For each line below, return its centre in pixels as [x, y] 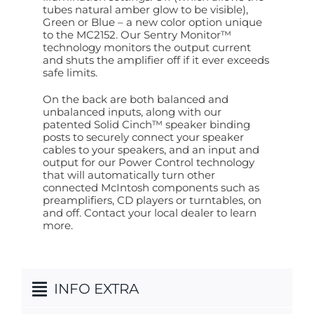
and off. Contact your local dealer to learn [149, 213]
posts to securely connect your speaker [143, 137]
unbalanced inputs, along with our [132, 112]
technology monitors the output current [146, 47]
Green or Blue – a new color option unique [152, 22]
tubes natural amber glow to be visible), [145, 9]
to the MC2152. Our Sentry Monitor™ [137, 35]
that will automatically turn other [129, 175]
